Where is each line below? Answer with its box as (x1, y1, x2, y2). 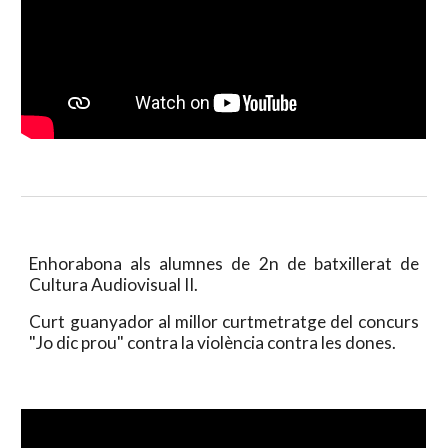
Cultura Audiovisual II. (29, 274, 199, 295)
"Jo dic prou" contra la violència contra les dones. (29, 332, 397, 353)
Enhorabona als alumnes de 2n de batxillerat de (29, 253, 419, 274)
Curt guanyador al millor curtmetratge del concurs (29, 311, 419, 332)
